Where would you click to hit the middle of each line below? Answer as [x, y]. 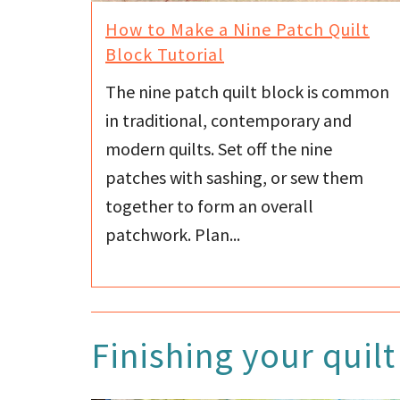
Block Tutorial [165, 54]
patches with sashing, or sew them [234, 178]
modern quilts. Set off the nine [219, 149]
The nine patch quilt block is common [247, 92]
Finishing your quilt [243, 356]
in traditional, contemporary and [229, 121]
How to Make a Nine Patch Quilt [237, 29]
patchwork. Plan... [173, 235]
